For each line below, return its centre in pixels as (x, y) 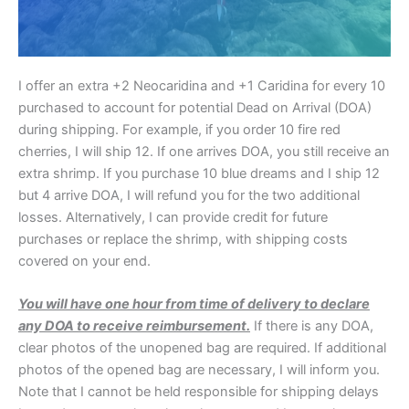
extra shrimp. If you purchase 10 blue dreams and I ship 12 (199, 173)
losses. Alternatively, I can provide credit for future (173, 217)
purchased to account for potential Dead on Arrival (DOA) (195, 107)
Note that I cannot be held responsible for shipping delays (199, 392)
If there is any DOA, (312, 326)
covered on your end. (84, 261)
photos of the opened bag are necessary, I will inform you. (199, 370)
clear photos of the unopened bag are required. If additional (202, 348)
